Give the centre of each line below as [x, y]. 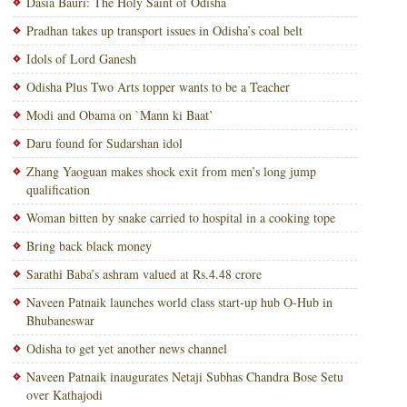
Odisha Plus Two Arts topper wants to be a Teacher [158, 87]
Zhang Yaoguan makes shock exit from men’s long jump [171, 171]
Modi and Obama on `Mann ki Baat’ [119, 115]
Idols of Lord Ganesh [81, 59]
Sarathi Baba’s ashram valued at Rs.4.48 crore [144, 274]
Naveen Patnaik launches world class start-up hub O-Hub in [179, 302]
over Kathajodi [64, 395]
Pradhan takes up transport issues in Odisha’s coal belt [164, 30]
